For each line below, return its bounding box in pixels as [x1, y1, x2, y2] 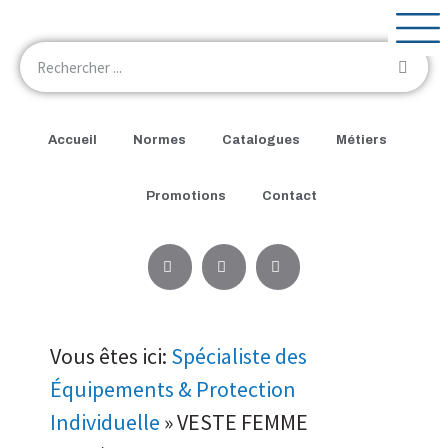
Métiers [335, 133, 387, 148]
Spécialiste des [171, 342, 307, 371]
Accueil [47, 133, 97, 148]
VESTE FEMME [177, 408, 308, 437]
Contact [261, 189, 317, 204]
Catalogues [221, 133, 300, 148]
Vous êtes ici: [50, 342, 171, 371]
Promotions [145, 189, 226, 204]
